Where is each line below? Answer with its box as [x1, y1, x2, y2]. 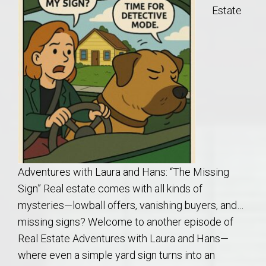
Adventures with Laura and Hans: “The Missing [18, 165, 229, 178]
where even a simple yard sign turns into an [18, 248, 215, 261]
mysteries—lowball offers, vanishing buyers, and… [18, 198, 243, 211]
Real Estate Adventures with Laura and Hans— [18, 232, 229, 245]
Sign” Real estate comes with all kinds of [18, 182, 202, 195]
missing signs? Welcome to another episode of [18, 215, 233, 228]
